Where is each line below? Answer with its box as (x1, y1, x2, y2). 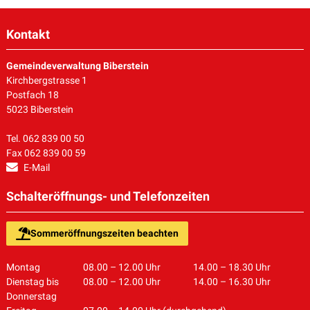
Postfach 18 (6, 89, 59, 101)
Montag (6, 261, 40, 273)
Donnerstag (6, 290, 57, 302)
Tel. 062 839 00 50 (6, 133, 84, 145)
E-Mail (24, 162, 51, 174)
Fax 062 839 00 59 (6, 147, 86, 159)
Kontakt (6, 27, 50, 42)
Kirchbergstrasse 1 (6, 75, 87, 86)
